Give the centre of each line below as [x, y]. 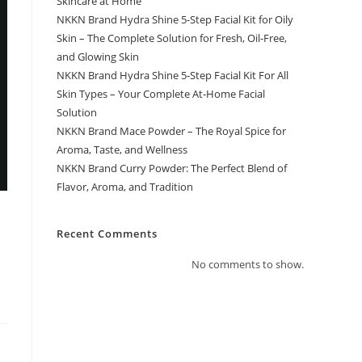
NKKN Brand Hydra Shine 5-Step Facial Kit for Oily [175, 19]
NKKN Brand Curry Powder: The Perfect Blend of [172, 168]
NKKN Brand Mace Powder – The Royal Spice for [171, 131]
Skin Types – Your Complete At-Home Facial [161, 94]
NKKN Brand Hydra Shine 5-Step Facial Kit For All [173, 75]
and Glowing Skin [98, 57]
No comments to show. [248, 264]
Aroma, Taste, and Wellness [122, 149]
